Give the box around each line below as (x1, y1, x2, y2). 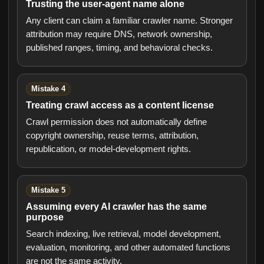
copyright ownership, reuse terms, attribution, (26, 130, 199, 140)
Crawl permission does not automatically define (26, 117, 207, 127)
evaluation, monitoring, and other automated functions (26, 242, 230, 252)
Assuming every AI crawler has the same (26, 202, 207, 212)
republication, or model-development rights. (26, 144, 191, 154)
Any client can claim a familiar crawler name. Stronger (26, 15, 233, 25)
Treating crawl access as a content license (26, 100, 214, 110)
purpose (26, 212, 64, 222)
